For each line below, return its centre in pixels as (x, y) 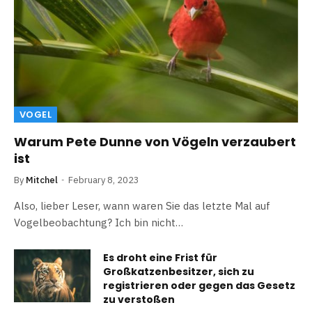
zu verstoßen (139, 299)
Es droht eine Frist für (160, 257)
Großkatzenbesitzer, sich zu (179, 271)
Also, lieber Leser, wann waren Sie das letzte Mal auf (142, 205)
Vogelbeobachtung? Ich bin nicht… (99, 222)
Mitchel (42, 180)
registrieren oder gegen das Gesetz (199, 285)
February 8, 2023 (104, 180)
